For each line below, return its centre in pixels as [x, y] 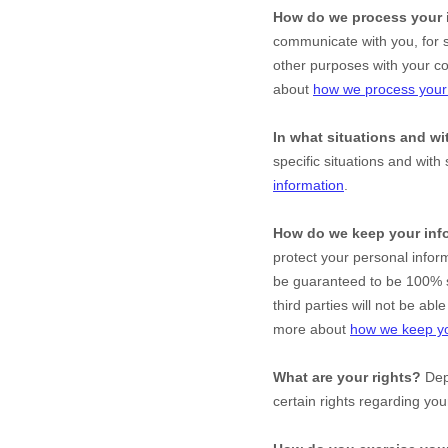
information [308, 185]
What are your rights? [347, 377]
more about [311, 329]
